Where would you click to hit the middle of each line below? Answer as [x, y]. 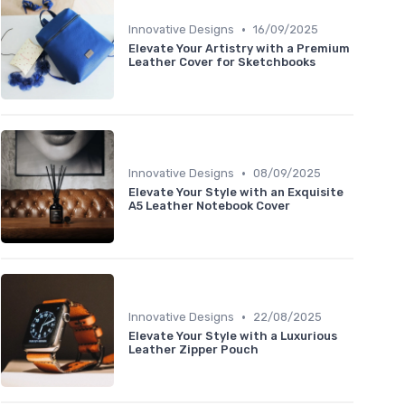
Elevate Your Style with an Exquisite [236, 193]
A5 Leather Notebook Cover [209, 206]
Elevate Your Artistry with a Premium [239, 49]
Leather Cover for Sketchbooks [222, 62]
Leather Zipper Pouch [193, 350]
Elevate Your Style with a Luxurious [233, 336]
